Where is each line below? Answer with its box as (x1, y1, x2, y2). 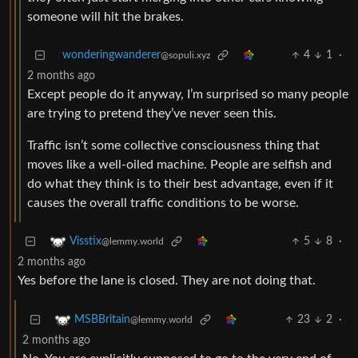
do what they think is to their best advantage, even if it (27, 177, 333, 191)
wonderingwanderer (62, 50, 161, 62)
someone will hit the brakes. (27, 10, 184, 24)
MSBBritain (74, 314, 130, 326)
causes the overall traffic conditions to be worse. (27, 197, 299, 210)
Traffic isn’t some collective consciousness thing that (27, 139, 320, 153)
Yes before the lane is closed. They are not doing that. (18, 274, 316, 288)
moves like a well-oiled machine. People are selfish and (27, 158, 332, 172)
